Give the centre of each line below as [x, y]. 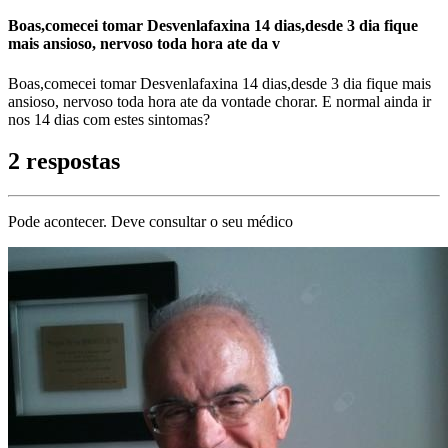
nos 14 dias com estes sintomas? [109, 119]
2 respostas [64, 161]
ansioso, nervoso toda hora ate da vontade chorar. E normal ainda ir [219, 101]
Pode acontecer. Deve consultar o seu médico [150, 222]
